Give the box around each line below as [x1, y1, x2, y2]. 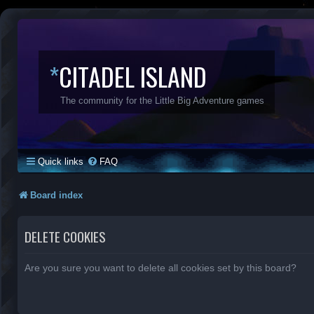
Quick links [38, 156, 83, 167]
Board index [30, 190, 83, 200]
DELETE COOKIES [25, 226, 106, 247]
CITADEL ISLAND [59, 57, 207, 95]
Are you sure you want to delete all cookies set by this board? [25, 261, 296, 273]
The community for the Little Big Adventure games [60, 95, 264, 106]
